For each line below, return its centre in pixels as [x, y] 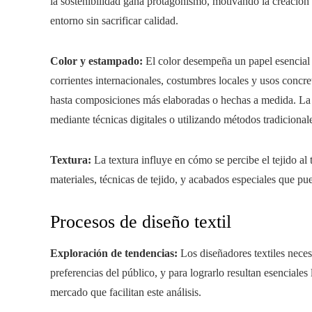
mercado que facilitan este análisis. [126, 292]
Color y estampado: [96, 61]
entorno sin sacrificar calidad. [114, 21]
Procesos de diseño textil [141, 222]
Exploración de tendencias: [114, 253]
